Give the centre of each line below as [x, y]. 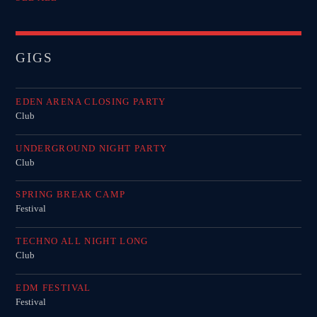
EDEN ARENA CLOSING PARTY [91, 102]
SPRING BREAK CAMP [71, 195]
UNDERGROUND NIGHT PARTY [92, 148]
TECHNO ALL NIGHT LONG [82, 241]
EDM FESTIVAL [53, 287]
